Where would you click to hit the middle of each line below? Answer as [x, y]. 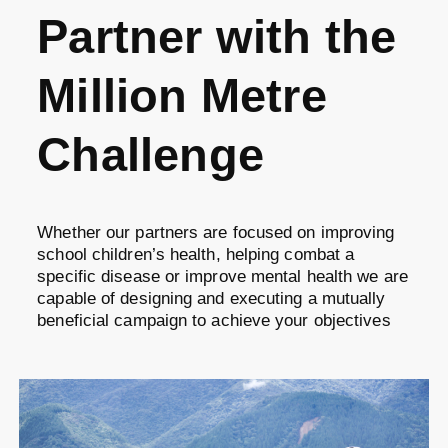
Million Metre [182, 95]
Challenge [150, 154]
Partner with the [217, 36]
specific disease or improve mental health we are [222, 277]
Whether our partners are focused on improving [216, 233]
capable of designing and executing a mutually [211, 299]
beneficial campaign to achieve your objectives [214, 321]
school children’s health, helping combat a [196, 255]
